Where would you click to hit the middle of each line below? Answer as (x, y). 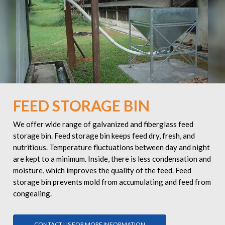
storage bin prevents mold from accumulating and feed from (112, 182)
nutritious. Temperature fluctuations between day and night (111, 147)
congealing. (32, 194)
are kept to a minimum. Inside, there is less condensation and (112, 159)
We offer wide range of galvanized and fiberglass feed (103, 124)
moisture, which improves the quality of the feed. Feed (102, 171)
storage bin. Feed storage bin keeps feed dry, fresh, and (104, 136)
